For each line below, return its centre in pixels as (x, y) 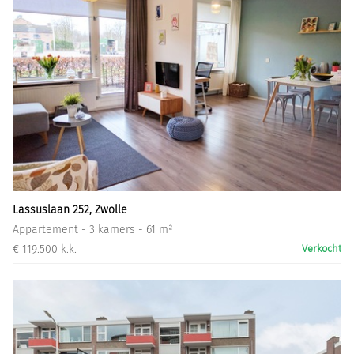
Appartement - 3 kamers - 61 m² (93, 230)
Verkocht (322, 249)
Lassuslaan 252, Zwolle (70, 210)
